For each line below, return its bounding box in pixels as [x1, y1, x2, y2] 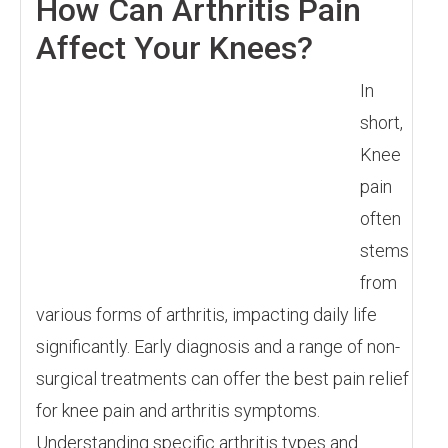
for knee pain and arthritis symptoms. [36, 400, 320, 421]
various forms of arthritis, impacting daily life [36, 304, 377, 325]
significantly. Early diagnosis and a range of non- [36, 336, 400, 357]
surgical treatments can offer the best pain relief [36, 368, 409, 389]
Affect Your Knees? [36, 29, 313, 67]
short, [360, 112, 403, 133]
